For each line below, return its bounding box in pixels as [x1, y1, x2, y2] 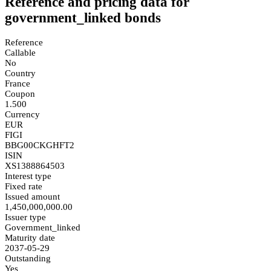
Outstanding [5, 253, 51, 263]
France [5, 78, 30, 88]
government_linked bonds [5, 10, 161, 26]
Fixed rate [5, 181, 42, 191]
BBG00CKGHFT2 [5, 140, 74, 150]
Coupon [5, 88, 35, 99]
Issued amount [5, 191, 60, 201]
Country [5, 68, 36, 78]
